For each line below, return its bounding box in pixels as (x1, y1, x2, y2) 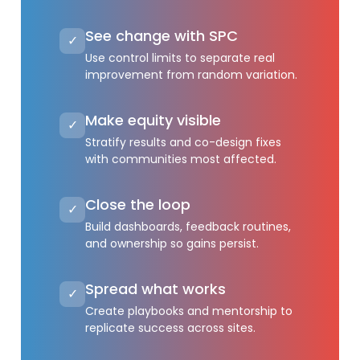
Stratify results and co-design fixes (85, 134, 282, 150)
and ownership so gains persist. (85, 235, 260, 252)
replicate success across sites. (85, 320, 256, 336)
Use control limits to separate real (85, 50, 276, 66)
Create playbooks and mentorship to (85, 303, 293, 319)
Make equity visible (85, 110, 222, 130)
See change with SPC (85, 26, 239, 46)
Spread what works (85, 279, 227, 299)
